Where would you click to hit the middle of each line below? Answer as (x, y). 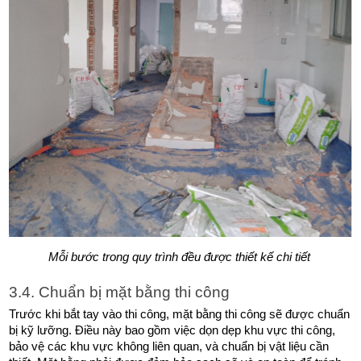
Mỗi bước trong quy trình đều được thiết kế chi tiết (180, 257)
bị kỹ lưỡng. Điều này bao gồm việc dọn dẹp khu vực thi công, (172, 330)
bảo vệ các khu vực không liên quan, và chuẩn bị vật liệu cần (169, 346)
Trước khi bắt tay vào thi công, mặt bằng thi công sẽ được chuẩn (180, 314)
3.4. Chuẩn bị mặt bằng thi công (120, 292)
